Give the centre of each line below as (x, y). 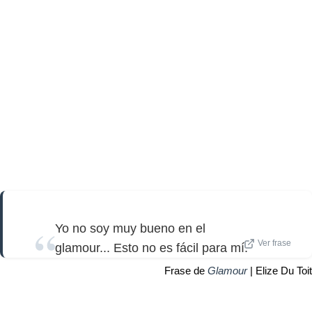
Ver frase (274, 243)
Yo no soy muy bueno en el (130, 228)
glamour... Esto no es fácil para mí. (151, 248)
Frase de (186, 270)
